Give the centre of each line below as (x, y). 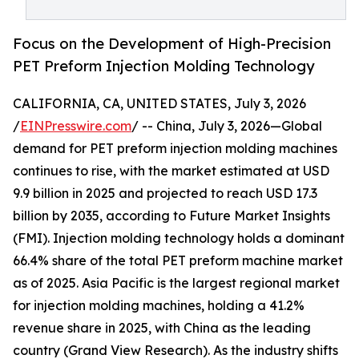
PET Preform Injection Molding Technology (164, 66)
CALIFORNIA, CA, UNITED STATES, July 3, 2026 (159, 104)
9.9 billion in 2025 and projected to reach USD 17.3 (165, 194)
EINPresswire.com (76, 126)
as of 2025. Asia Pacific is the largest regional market (176, 283)
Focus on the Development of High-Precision (172, 44)
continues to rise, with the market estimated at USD (171, 171)
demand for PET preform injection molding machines (175, 149)
